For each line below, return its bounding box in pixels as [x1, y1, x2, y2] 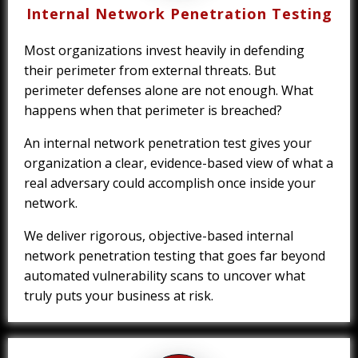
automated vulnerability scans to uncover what [24, 267, 305, 285]
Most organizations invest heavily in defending [24, 42, 304, 60]
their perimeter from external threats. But [24, 62, 276, 80]
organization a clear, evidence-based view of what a [24, 154, 333, 173]
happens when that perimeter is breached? [24, 101, 282, 120]
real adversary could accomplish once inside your [24, 174, 316, 193]
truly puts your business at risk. [24, 287, 213, 305]
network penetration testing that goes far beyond [24, 247, 325, 265]
